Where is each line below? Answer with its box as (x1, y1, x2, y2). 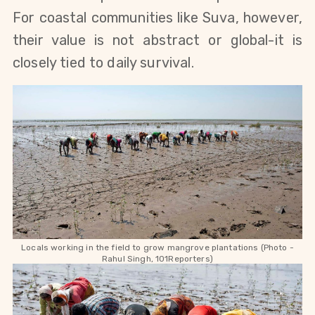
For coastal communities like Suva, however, (13, 8, 302, 26)
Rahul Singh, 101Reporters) (102, 254, 213, 264)
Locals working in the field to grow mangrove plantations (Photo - (21, 243, 294, 253)
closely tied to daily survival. (13, 53, 194, 71)
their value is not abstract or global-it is (13, 31, 302, 49)
